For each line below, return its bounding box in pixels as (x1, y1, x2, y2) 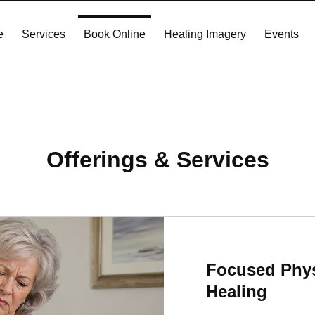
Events (264, 28, 299, 40)
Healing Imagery (163, 28, 246, 40)
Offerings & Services (46, 146, 269, 172)
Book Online (83, 28, 146, 40)
